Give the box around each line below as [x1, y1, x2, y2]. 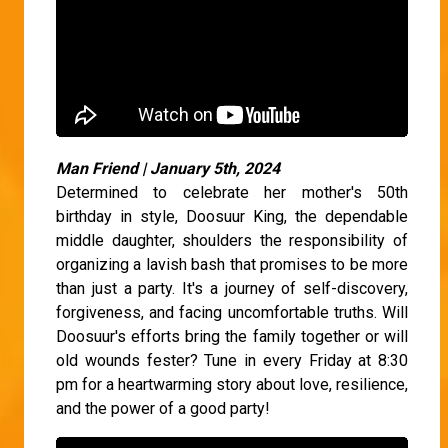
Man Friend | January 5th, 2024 [56, 158, 292, 178]
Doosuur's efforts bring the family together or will [56, 326, 408, 346]
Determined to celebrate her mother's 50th [56, 182, 408, 202]
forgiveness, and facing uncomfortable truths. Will [56, 302, 408, 322]
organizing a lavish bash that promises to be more [56, 254, 408, 274]
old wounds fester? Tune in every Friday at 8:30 [56, 350, 408, 370]
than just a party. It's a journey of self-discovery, [56, 278, 408, 298]
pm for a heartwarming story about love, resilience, [56, 374, 408, 394]
